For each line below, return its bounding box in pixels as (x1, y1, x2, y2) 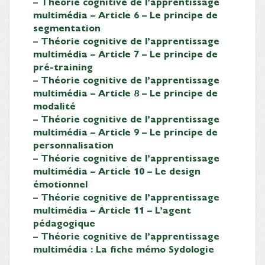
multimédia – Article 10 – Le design (33, 163, 201, 177)
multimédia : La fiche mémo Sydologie (33, 241, 214, 256)
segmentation (33, 20, 101, 34)
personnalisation (33, 137, 114, 151)
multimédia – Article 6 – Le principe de (33, 7, 218, 21)
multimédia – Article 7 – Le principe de (33, 46, 218, 60)
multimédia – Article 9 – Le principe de (33, 124, 218, 138)
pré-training (33, 59, 93, 73)
